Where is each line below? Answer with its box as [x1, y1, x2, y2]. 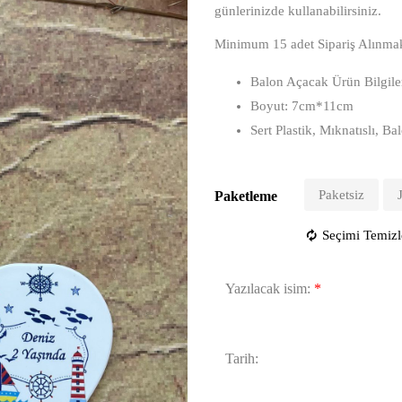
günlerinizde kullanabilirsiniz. [214, 4, 381, 18]
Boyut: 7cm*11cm [250, 99, 354, 113]
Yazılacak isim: [225, 281, 310, 296]
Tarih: [225, 351, 258, 366]
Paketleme [214, 188, 277, 204]
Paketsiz [319, 188, 364, 202]
